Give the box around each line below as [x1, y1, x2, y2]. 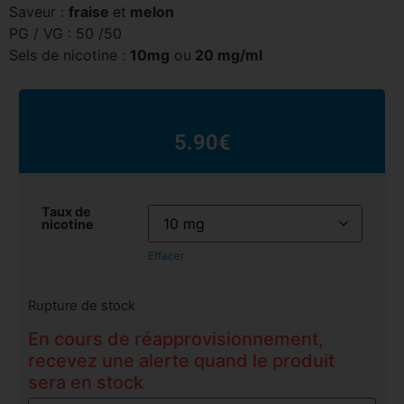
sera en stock [28, 371, 143, 393]
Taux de [41, 204, 91, 220]
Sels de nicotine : [9, 46, 130, 65]
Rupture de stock [28, 297, 135, 314]
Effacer [148, 249, 184, 263]
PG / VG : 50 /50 [9, 24, 122, 43]
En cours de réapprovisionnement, [28, 327, 324, 350]
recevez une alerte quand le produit [28, 349, 335, 372]
